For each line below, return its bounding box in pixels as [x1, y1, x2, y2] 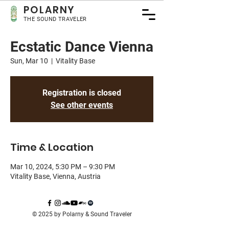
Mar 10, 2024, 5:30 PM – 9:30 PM [10, 163, 115, 171]
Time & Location [10, 140, 94, 154]
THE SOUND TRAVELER [24, 16, 87, 22]
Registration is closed [42, 88, 121, 98]
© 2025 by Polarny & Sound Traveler [32, 211, 132, 218]
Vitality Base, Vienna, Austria [10, 172, 101, 180]
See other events [51, 100, 113, 110]
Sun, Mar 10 [10, 57, 48, 65]
